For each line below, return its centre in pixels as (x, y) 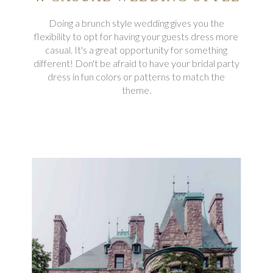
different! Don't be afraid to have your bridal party (136, 63)
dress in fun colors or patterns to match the (136, 77)
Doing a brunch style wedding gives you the (136, 23)
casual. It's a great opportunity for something (136, 50)
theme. (136, 90)
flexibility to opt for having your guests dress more (136, 37)
